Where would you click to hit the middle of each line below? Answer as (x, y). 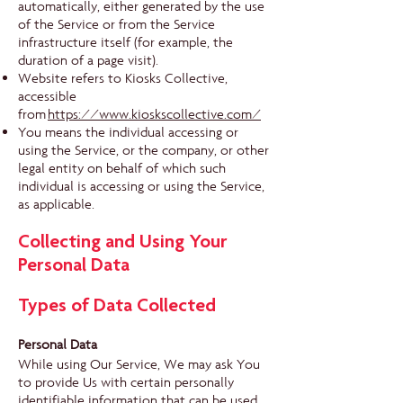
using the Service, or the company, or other (143, 150)
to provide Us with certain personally (126, 382)
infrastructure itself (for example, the (125, 42)
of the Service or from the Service (116, 24)
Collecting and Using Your (123, 243)
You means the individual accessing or (128, 132)
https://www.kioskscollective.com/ (154, 114)
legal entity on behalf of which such (122, 168)
